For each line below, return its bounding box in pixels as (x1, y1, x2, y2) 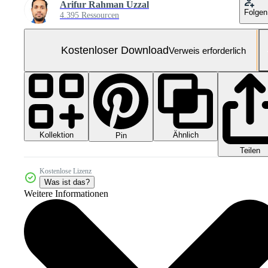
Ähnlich (172, 130, 199, 139)
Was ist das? (44, 178, 90, 187)
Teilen (240, 146, 260, 156)
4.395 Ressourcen (60, 11, 119, 20)
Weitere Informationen (24, 188, 108, 199)
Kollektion (39, 130, 74, 139)
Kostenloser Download (60, 44, 169, 56)
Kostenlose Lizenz (39, 167, 92, 176)
